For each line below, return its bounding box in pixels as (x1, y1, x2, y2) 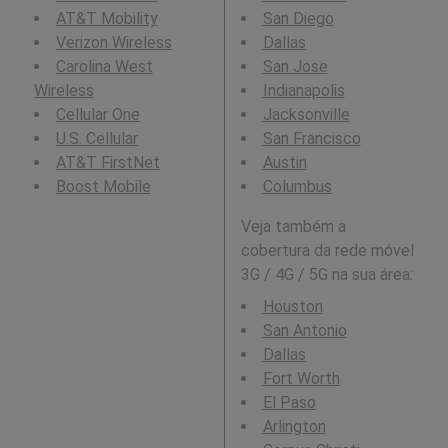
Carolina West (55, 57, 153, 77)
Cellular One (55, 105, 140, 125)
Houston (262, 297, 323, 317)
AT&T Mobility (55, 9, 158, 29)
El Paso (262, 393, 316, 413)
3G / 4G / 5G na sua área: (240, 265, 413, 285)
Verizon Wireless (55, 33, 172, 53)
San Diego (262, 9, 334, 29)
